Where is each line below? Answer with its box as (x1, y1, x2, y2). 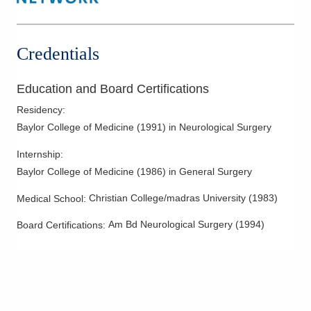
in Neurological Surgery (169, 121, 271, 133)
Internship (17, 149, 60, 160)
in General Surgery (169, 166, 252, 178)
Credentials (17, 44, 99, 65)
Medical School (17, 193, 83, 205)
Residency (17, 104, 62, 116)
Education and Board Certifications (17, 82, 209, 96)
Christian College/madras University (89, 192, 246, 204)
